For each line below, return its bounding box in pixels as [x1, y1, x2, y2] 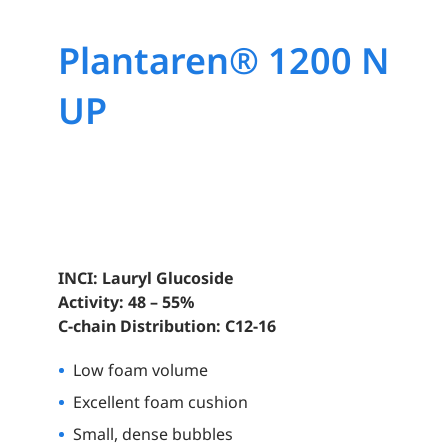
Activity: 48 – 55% [57, 291, 194, 314]
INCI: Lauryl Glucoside [57, 267, 234, 290]
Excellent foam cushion [72, 391, 248, 414]
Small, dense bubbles [72, 423, 233, 446]
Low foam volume [72, 359, 208, 382]
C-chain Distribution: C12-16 [57, 315, 276, 338]
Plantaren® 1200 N [57, 36, 390, 86]
